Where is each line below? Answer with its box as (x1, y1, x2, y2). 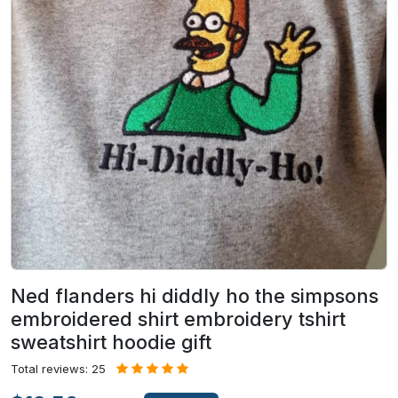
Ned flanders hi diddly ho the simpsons (11, 283, 378, 307)
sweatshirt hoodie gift (11, 330, 211, 354)
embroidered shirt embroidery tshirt (11, 306, 346, 330)
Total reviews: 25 (11, 361, 106, 376)
